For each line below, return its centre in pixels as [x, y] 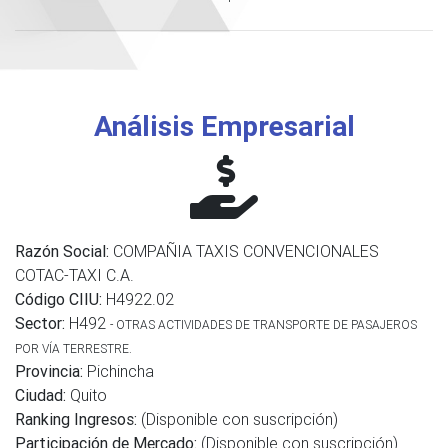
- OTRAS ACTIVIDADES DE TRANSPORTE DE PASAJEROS [263, 324]
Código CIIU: [58, 299]
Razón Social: [62, 251]
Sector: [40, 323]
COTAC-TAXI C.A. [74, 275]
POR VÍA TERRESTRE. [73, 348]
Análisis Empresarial [224, 126]
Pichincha [118, 371]
